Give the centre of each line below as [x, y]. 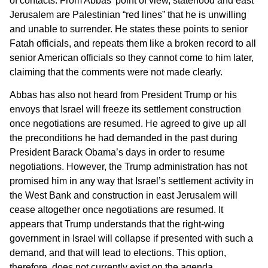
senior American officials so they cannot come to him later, [132, 57]
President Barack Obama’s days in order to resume [117, 153]
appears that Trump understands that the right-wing [117, 224]
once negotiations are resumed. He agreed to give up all [128, 124]
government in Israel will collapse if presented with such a [131, 239]
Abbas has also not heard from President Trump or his [123, 95]
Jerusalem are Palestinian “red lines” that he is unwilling [128, 14]
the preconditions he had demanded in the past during [124, 138]
